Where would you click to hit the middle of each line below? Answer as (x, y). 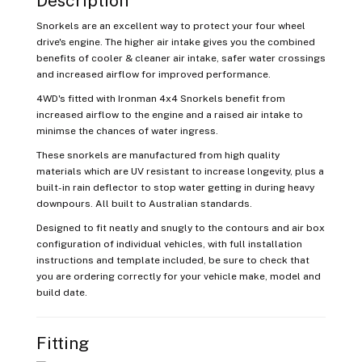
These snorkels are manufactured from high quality (158, 155)
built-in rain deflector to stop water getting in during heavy (175, 187)
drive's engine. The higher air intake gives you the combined (176, 42)
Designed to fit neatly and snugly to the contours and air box (181, 228)
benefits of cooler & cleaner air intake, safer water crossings (181, 58)
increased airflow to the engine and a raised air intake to (170, 115)
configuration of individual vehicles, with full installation (169, 244)
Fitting (63, 343)
